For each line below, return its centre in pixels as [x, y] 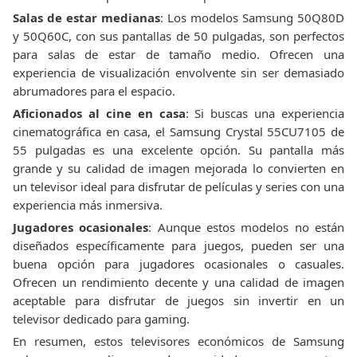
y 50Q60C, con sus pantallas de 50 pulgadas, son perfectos [178, 36]
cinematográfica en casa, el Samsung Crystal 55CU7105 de [178, 131]
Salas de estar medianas [86, 18]
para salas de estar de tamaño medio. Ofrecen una [178, 54]
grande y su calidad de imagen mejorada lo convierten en [178, 168]
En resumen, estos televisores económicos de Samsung [178, 341]
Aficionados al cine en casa [99, 113]
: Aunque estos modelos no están [247, 227]
